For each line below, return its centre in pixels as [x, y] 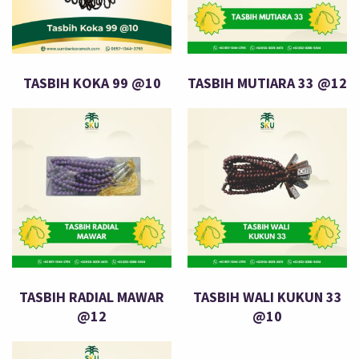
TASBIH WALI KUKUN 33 [267, 297]
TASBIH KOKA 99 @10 [92, 83]
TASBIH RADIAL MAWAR [92, 297]
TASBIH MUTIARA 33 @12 [267, 83]
